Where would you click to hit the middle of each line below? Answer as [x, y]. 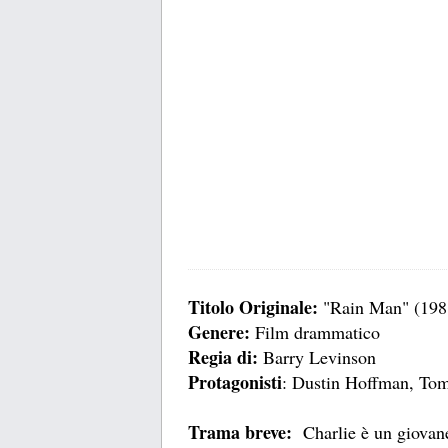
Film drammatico [315, 332]
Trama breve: [243, 432]
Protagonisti [235, 382]
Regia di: [223, 357]
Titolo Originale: [253, 307]
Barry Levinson [317, 357]
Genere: [219, 332]
